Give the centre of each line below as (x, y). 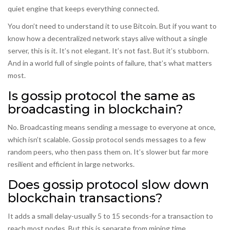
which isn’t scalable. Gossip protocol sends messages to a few (107, 139)
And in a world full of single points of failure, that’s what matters (110, 63)
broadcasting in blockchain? (95, 109)
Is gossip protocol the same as (101, 95)
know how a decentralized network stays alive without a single (108, 38)
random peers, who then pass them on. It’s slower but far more (108, 151)
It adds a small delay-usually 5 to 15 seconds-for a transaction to (110, 216)
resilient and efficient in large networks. (71, 164)
